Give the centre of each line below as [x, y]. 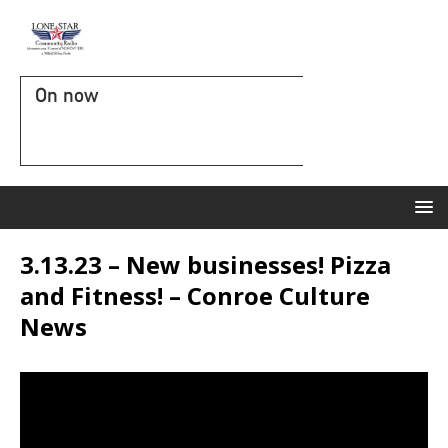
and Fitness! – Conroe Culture [195, 295]
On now [66, 95]
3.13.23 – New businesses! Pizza [205, 264]
